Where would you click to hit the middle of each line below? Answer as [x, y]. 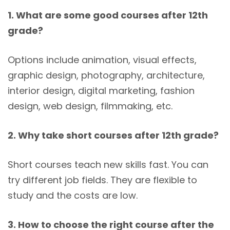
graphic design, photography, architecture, [106, 75]
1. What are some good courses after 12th [108, 15]
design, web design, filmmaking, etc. [90, 106]
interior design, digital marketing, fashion [101, 90]
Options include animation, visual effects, [102, 60]
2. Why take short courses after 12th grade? [114, 135]
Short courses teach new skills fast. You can [108, 164]
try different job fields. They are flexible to [102, 180]
